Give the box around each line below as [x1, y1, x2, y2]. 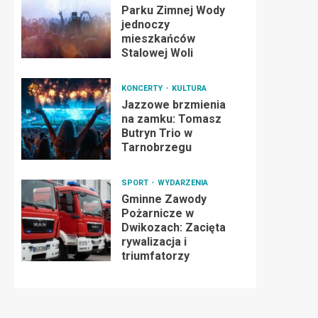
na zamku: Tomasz [121, 112, 221, 126]
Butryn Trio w [121, 126, 192, 140]
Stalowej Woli [121, 46, 193, 60]
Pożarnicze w [121, 207, 194, 220]
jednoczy [121, 18, 170, 31]
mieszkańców [121, 32, 195, 45]
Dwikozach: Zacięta [121, 221, 226, 234]
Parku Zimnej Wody [121, 4, 225, 17]
